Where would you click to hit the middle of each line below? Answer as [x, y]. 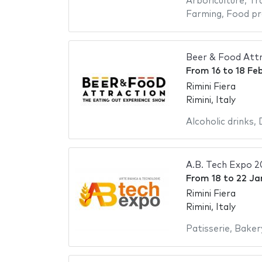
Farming [204, 15]
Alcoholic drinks [220, 122]
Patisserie [208, 229]
